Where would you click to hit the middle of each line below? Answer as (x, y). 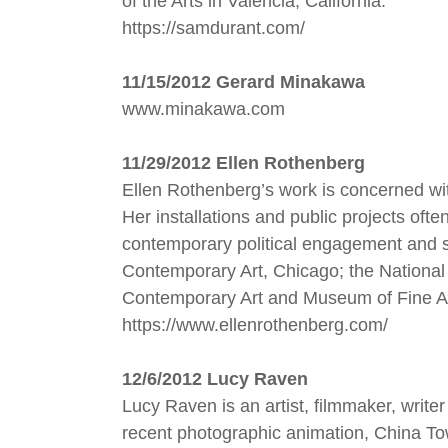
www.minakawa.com (203, 109)
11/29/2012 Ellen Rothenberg (243, 163)
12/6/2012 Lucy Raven (215, 379)
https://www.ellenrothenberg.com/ (255, 325)
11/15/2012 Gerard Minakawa (243, 82)
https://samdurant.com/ (213, 28)
